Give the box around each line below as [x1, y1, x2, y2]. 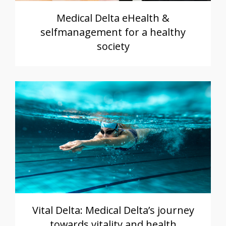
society [96, 39, 130, 53]
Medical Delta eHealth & [56, 11, 169, 25]
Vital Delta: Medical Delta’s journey [32, 203, 194, 217]
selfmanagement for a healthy [40, 25, 186, 39]
